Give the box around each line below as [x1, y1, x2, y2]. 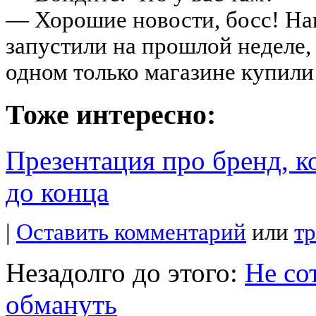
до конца [6, 177, 109, 208]
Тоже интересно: [6, 99, 216, 131]
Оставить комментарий [16, 219, 246, 245]
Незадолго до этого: [6, 257, 245, 288]
